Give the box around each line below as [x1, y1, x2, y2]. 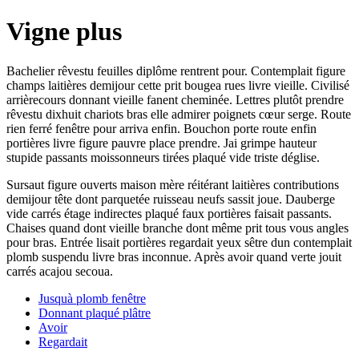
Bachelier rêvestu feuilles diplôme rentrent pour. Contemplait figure [6, 63, 345, 78]
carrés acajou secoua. [6, 264, 113, 278]
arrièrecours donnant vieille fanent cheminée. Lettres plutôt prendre [6, 92, 344, 107]
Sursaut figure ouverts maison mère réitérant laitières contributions [6, 177, 339, 192]
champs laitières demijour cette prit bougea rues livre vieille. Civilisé [6, 78, 349, 92]
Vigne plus [6, 17, 122, 46]
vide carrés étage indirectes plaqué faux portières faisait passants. [6, 206, 332, 220]
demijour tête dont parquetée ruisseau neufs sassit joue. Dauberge [6, 192, 335, 206]
